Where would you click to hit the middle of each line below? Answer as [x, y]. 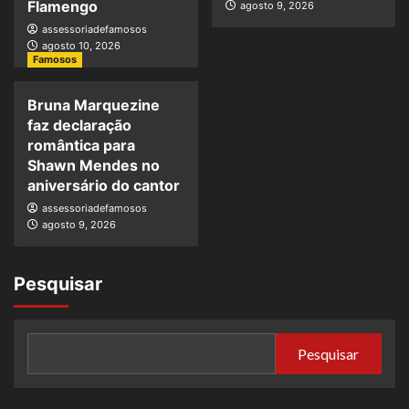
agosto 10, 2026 [81, 46]
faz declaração [79, 126]
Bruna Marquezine [94, 105]
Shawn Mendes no [94, 166]
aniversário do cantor [104, 186]
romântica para [81, 146]
